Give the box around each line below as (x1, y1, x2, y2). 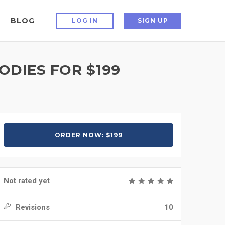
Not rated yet (4, 176, 50, 185)
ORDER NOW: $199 (54, 131, 123, 139)
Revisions (14, 203, 50, 212)
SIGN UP (137, 17, 168, 24)
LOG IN (72, 17, 98, 24)
